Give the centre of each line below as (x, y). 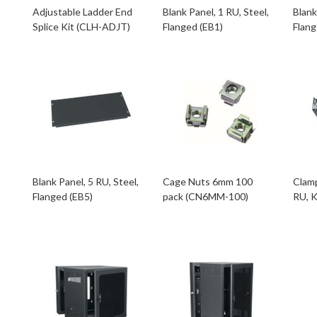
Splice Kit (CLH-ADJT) (82, 27)
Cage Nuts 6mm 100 (208, 181)
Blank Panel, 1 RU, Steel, (216, 12)
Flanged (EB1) (193, 27)
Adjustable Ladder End (83, 12)
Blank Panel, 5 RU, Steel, (86, 181)
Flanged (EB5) (63, 196)
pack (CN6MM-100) (206, 196)
